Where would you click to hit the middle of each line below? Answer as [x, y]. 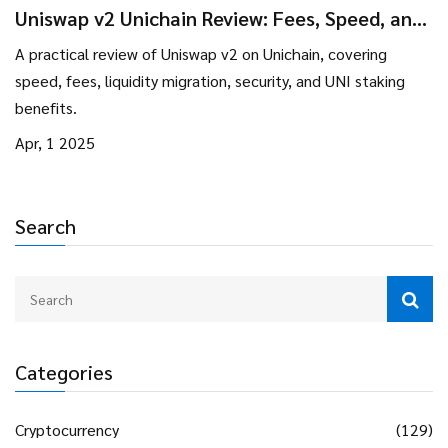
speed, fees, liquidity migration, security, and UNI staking [210, 81]
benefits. [46, 108]
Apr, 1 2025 [55, 143]
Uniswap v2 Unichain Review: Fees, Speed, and [219, 18]
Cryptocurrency [67, 430]
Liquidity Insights [92, 42]
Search [45, 226]
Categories [64, 372]
